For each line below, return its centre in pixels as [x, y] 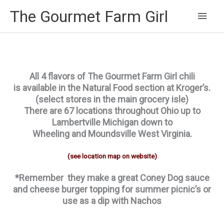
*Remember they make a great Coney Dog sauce [112, 178]
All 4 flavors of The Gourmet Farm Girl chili [112, 76]
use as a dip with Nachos [112, 201]
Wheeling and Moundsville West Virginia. [112, 133]
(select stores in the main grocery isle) [112, 99]
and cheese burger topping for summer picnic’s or [112, 189]
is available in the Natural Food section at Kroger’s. [112, 87]
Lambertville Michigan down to [112, 122]
